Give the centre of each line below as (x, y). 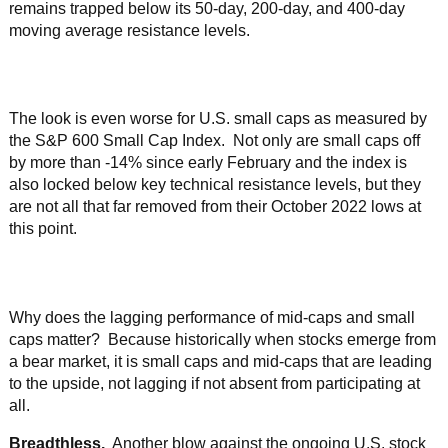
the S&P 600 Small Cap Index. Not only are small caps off (214, 141)
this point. (42, 229)
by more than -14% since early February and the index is (207, 163)
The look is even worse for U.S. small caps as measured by (217, 119)
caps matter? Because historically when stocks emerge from (222, 339)
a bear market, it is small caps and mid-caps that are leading (220, 361)
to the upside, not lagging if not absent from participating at (214, 383)
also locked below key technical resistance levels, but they (214, 185)
